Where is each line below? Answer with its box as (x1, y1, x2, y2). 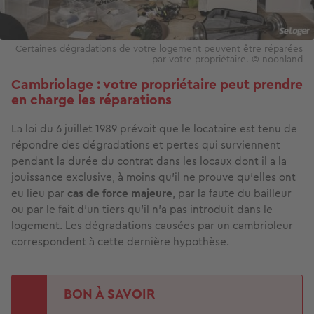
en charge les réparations (11, 89, 172, 110)
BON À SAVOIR (64, 283, 155, 304)
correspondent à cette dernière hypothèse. (11, 233, 229, 250)
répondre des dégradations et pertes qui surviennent (11, 136, 280, 153)
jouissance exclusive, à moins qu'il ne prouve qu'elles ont (11, 168, 296, 185)
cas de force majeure (67, 184, 172, 201)
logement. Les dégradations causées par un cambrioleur (11, 217, 293, 233)
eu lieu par (11, 184, 67, 201)
